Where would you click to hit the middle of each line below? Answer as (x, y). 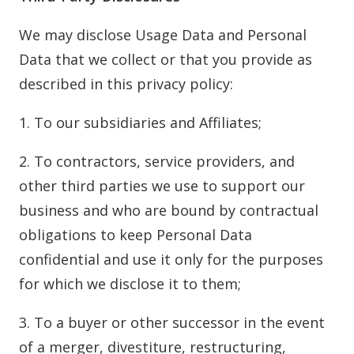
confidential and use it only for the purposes (171, 259)
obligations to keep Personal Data (136, 235)
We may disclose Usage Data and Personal (163, 35)
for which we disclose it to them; (130, 284)
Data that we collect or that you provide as (166, 59)
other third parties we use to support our (162, 186)
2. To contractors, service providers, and (157, 161)
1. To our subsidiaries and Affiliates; (140, 122)
